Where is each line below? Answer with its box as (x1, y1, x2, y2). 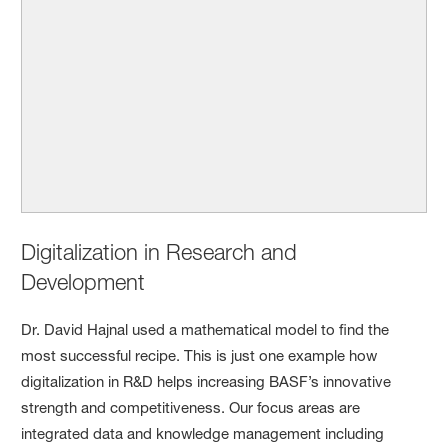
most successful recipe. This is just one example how (21, 346, 378, 366)
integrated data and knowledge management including (21, 424, 385, 444)
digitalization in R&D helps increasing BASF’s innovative (21, 372, 392, 392)
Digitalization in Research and (21, 239, 298, 266)
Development (21, 269, 146, 296)
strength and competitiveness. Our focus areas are (21, 398, 361, 418)
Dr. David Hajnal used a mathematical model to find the (21, 320, 390, 340)
